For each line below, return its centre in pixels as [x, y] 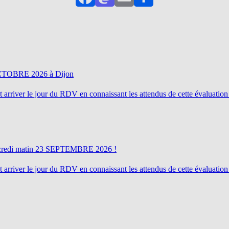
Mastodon [120, 6]
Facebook [100, 6]
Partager [156, 6]
